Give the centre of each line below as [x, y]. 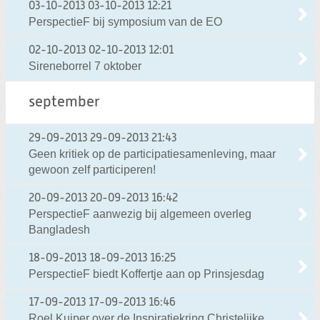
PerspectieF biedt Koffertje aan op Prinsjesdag [146, 274]
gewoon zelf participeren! [92, 170]
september [64, 103]
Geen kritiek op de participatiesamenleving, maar [152, 154]
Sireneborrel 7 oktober [85, 66]
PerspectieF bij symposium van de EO [125, 22]
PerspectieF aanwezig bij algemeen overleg [140, 214]
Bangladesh [59, 230]
